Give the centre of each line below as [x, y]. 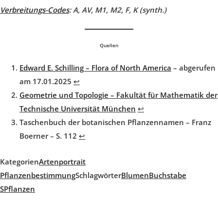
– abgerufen [193, 68]
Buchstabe [168, 175]
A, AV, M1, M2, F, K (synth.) [120, 9]
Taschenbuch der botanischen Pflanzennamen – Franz [115, 122]
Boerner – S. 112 [49, 136]
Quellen [109, 45]
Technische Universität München [78, 109]
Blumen [135, 175]
